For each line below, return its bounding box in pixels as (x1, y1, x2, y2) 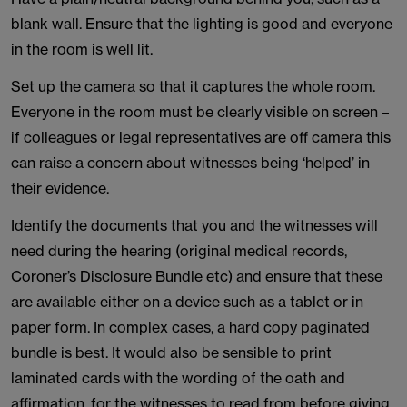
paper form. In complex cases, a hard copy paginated (11, 318, 370, 336)
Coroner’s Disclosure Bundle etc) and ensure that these (11, 267, 382, 285)
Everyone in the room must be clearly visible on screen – (11, 103, 389, 121)
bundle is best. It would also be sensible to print (11, 343, 332, 362)
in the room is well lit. (11, 40, 153, 58)
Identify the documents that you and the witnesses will (11, 216, 378, 234)
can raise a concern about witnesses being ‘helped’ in (11, 154, 370, 172)
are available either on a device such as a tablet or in (11, 293, 363, 311)
